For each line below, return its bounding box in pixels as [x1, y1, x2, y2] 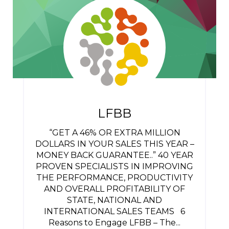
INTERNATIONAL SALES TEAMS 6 [44, 207, 185, 216]
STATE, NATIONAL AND [67, 195, 162, 205]
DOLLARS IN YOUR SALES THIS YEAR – [35, 139, 194, 149]
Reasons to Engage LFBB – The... [49, 218, 180, 227]
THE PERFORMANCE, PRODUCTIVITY [36, 173, 193, 182]
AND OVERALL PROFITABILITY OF [44, 184, 185, 194]
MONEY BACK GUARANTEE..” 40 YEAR [36, 150, 193, 160]
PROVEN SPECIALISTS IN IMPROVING [36, 162, 193, 171]
